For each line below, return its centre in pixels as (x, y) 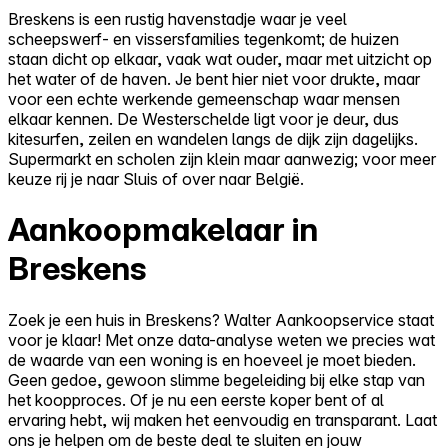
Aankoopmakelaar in (163, 230)
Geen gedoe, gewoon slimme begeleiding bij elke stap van (216, 379)
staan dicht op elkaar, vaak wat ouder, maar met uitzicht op (220, 58)
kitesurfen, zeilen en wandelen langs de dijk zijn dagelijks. (213, 138)
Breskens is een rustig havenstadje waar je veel (177, 18)
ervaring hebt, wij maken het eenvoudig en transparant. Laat (222, 419)
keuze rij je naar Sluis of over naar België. (156, 178)
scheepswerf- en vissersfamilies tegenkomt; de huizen (203, 38)
